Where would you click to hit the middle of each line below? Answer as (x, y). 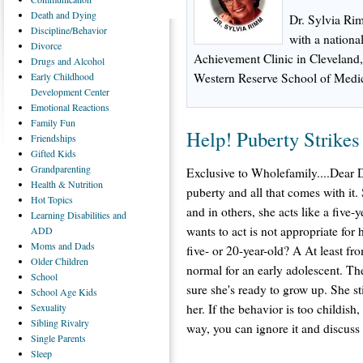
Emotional (51, 107)
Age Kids (79, 292)
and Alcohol (81, 61)
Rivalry (75, 322)
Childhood (74, 76)
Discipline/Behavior (69, 30)
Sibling (46, 322)
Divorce (46, 45)
